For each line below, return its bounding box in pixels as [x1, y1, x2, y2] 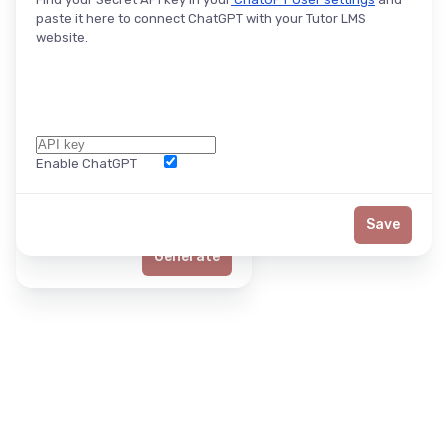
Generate [154, 247, 220, 265]
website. [36, 29, 88, 45]
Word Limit [36, 179, 99, 195]
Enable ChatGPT [36, 155, 137, 171]
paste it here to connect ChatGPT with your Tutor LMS [36, 10, 366, 26]
